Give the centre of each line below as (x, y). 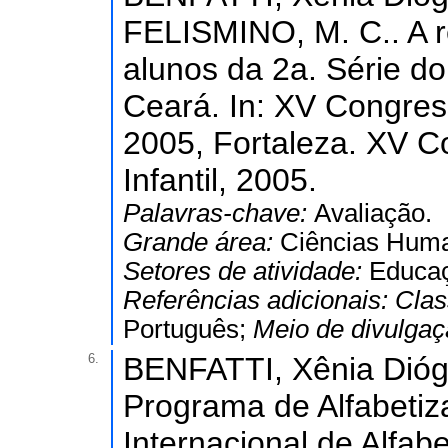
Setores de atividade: (246, 271)
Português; (188, 329)
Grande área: (201, 242)
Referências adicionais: (259, 300)
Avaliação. (373, 213)
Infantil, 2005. (220, 180)
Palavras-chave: (218, 213)
